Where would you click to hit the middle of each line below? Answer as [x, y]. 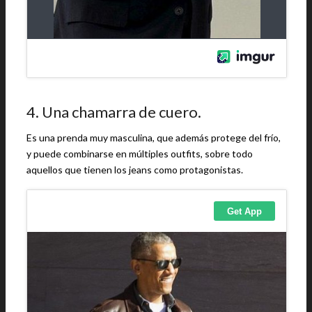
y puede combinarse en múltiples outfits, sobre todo [140, 154]
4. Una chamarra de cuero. [114, 112]
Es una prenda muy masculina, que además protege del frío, [154, 138]
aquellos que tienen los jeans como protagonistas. [135, 170]
